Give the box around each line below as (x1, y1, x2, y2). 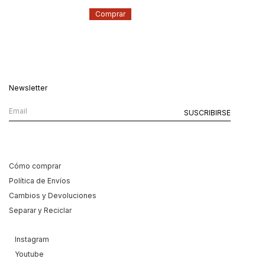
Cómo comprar (9, 161, 61, 171)
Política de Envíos (9, 176, 70, 186)
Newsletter (9, 83, 47, 93)
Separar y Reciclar (9, 206, 72, 215)
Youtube (15, 250, 44, 259)
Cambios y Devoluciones (9, 191, 96, 201)
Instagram (15, 235, 49, 244)
